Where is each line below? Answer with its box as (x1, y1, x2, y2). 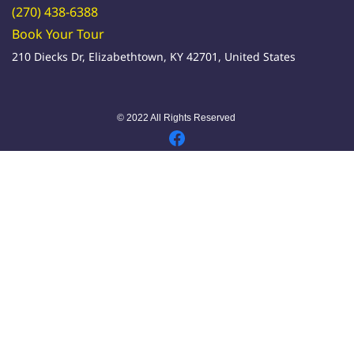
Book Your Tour (12, 24, 104, 43)
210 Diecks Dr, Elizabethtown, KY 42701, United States (12, 48, 296, 64)
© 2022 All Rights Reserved (116, 111, 238, 123)
